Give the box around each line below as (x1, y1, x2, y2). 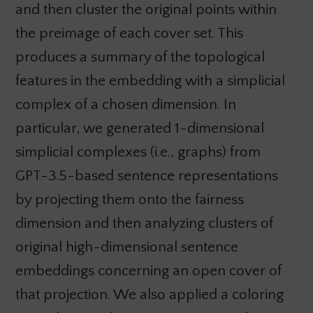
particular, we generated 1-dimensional (15, 119, 264, 136)
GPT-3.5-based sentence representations (15, 167, 278, 184)
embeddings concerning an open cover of (15, 262, 282, 279)
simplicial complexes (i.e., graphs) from (15, 143, 261, 160)
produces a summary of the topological (15, 48, 265, 65)
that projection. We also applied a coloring (15, 286, 284, 303)
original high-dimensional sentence (15, 238, 238, 255)
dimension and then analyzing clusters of (15, 214, 273, 231)
